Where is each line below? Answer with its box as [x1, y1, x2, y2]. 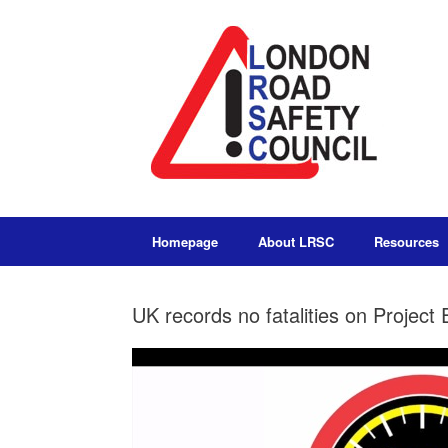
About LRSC [258, 232, 334, 251]
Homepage [152, 232, 218, 251]
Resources [374, 232, 439, 251]
